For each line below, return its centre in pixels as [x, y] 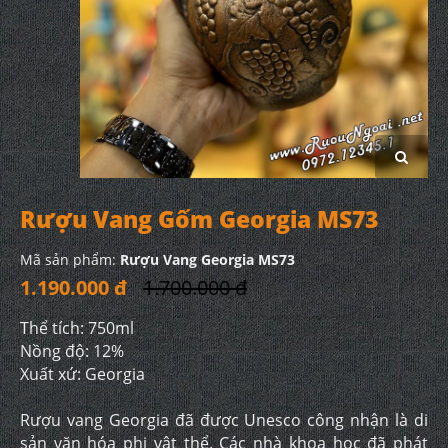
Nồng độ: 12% [72, 350]
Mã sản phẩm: [70, 259]
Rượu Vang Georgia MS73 [207, 259]
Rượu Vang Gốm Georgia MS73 [199, 218]
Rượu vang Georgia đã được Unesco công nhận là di [224, 419]
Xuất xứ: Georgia [82, 373]
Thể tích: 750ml [77, 327]
